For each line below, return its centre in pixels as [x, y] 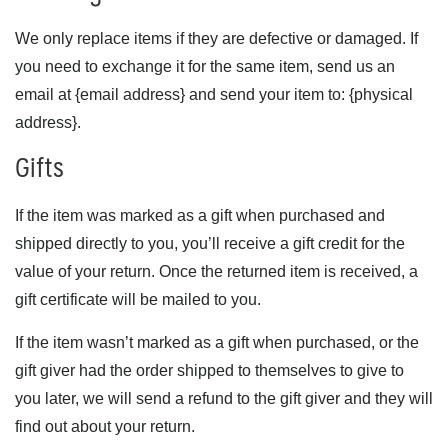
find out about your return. [105, 426]
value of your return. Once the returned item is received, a [216, 271]
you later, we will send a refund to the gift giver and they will [224, 398]
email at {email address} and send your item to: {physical [214, 94]
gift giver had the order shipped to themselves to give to [209, 370]
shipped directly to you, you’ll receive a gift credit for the [210, 243]
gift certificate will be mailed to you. [138, 299]
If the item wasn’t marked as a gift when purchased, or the [217, 342]
